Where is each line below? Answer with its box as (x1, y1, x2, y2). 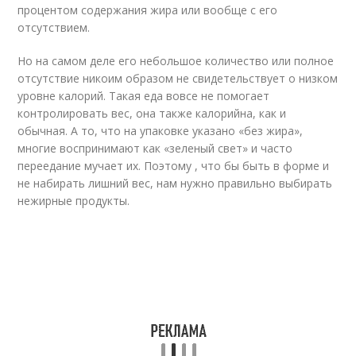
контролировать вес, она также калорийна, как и (17, 106, 287, 121)
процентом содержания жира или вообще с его (17, 2, 278, 17)
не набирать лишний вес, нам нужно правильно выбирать (17, 176, 333, 191)
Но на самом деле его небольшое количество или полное (17, 53, 335, 68)
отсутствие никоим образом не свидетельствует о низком (17, 71, 339, 86)
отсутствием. (17, 20, 91, 35)
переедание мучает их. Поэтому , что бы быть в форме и (17, 158, 330, 173)
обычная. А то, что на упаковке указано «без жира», (17, 123, 304, 138)
